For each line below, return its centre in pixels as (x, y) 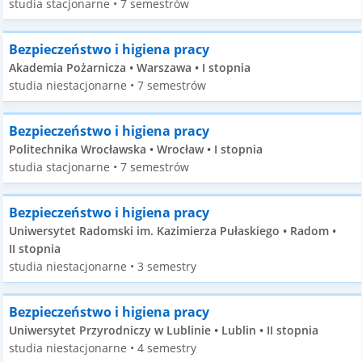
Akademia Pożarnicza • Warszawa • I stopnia (130, 67)
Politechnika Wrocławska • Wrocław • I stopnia (136, 149)
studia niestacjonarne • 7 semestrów (108, 85)
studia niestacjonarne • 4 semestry (103, 348)
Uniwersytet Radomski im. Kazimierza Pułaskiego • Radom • (173, 231)
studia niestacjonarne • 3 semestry (103, 266)
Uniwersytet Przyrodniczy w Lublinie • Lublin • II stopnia (164, 330)
